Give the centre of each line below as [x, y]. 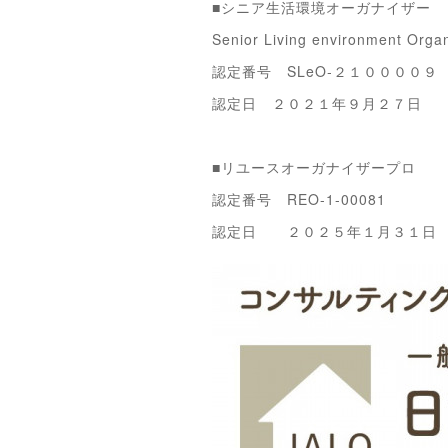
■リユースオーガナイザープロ [314, 167]
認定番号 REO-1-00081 [299, 199]
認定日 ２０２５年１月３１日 [324, 231]
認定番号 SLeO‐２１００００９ [325, 71]
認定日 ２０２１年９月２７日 [317, 103]
